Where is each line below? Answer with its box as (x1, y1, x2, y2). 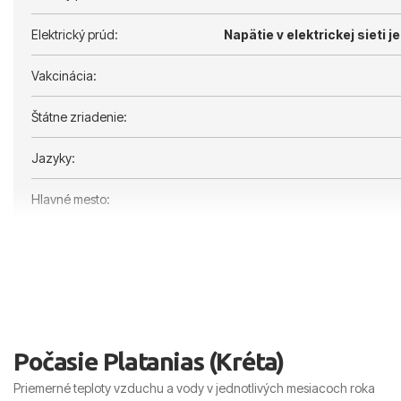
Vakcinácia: (31, 67, 97, 83)
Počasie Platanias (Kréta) (13, 346, 284, 375)
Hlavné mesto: (31, 191, 110, 207)
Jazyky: (31, 149, 75, 166)
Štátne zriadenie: (31, 108, 127, 124)
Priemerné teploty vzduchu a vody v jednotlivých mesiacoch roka (13, 380, 375, 396)
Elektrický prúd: (31, 26, 118, 42)
